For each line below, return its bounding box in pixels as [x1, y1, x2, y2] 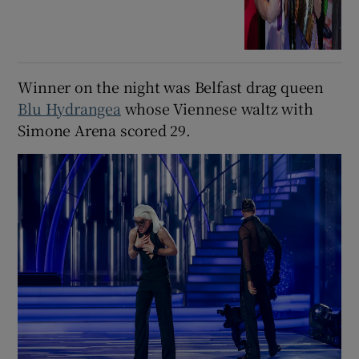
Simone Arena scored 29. [18, 119, 191, 140]
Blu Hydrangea [18, 97, 121, 119]
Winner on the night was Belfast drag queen [18, 75, 325, 97]
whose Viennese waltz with [120, 97, 313, 119]
